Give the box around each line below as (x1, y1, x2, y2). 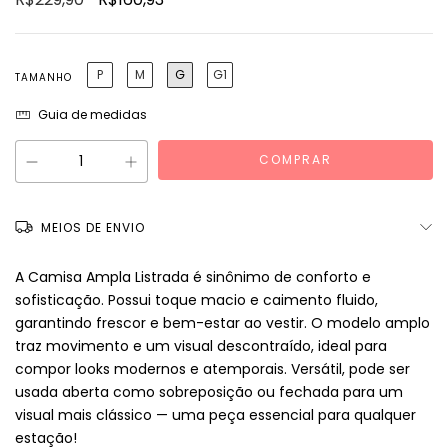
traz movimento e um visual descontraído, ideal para (15, 336, 387, 357)
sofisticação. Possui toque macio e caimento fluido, (15, 290, 378, 311)
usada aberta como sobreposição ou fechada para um (15, 382, 403, 403)
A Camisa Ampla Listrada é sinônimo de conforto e (15, 267, 371, 288)
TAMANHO (15, 70, 72, 86)
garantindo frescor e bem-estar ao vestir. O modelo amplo (15, 313, 430, 334)
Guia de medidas (34, 106, 147, 124)
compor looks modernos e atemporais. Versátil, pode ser (15, 359, 410, 380)
